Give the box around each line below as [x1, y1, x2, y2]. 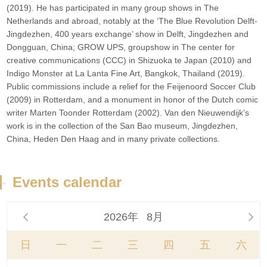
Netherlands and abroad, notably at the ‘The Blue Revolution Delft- [7, 16, 258, 26]
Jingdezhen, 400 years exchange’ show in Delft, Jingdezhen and [7, 29, 249, 39]
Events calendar [13, 174, 122, 191]
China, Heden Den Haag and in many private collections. [7, 134, 221, 144]
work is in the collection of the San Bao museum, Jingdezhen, [7, 121, 238, 131]
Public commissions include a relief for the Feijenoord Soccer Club [7, 82, 256, 92]
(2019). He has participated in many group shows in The [7, 3, 219, 13]
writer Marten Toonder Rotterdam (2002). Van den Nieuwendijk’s [7, 108, 250, 118]
